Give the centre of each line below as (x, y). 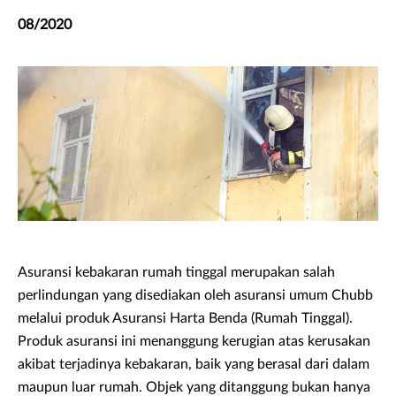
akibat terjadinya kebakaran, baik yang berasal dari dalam (194, 365)
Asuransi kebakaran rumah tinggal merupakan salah (176, 273)
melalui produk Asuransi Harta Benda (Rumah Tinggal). (185, 319)
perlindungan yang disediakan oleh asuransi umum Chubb (195, 296)
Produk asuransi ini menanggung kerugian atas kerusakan (194, 342)
